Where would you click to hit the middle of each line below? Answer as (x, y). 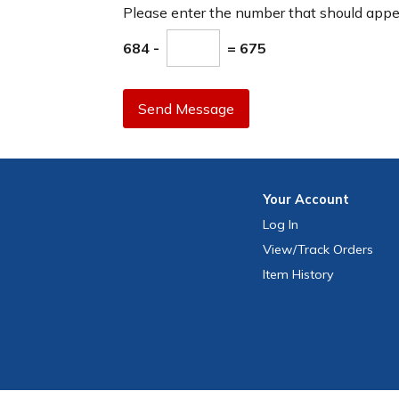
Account (322, 200)
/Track (312, 250)
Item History (299, 275)
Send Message (186, 109)
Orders (352, 250)
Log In (281, 225)
